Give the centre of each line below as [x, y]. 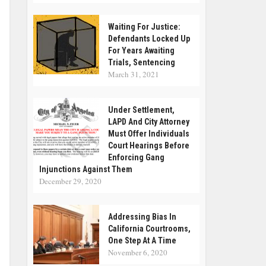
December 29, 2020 [70, 181]
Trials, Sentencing [142, 62]
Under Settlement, [141, 110]
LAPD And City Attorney [149, 122]
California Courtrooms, [149, 229]
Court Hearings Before [149, 145]
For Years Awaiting [141, 50]
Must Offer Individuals [149, 134]
